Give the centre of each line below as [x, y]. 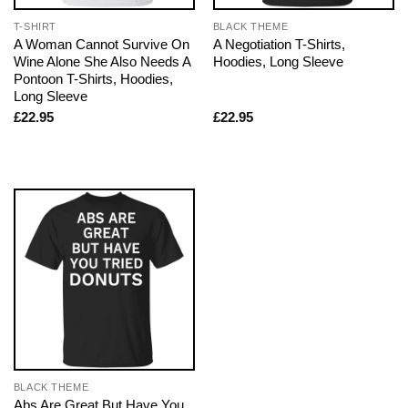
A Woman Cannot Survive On [101, 44]
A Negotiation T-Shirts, [279, 44]
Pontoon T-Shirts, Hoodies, [93, 78]
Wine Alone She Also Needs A [102, 61]
